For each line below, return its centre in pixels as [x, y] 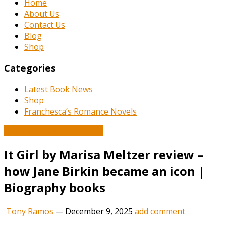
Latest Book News [59, 89]
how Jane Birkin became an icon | [104, 171]
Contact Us [45, 25]
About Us [42, 14]
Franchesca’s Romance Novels [80, 111]
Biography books [55, 187]
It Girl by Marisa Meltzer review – [104, 154]
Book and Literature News [54, 130]
